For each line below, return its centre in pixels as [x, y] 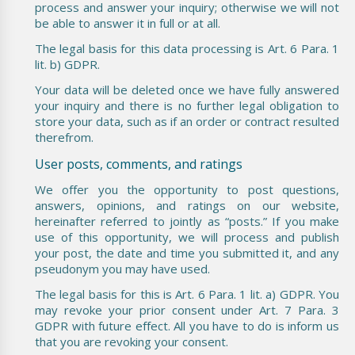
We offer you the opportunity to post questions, [187, 189]
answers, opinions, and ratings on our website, [187, 205]
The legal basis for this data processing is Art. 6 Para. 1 [187, 48]
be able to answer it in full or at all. [128, 23]
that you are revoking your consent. [132, 341]
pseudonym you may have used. [122, 268]
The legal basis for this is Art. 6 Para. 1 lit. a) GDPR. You [187, 294]
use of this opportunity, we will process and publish [187, 237]
